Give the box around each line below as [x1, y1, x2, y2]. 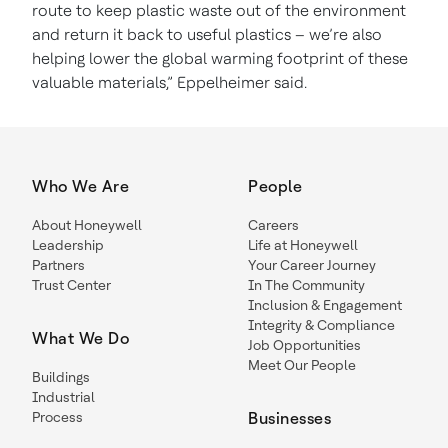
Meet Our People [248, 356, 356, 373]
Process [32, 408, 83, 425]
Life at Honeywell [248, 236, 358, 253]
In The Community [248, 276, 365, 293]
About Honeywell [32, 216, 142, 233]
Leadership [32, 236, 104, 253]
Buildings [32, 368, 90, 385]
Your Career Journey [248, 256, 376, 273]
